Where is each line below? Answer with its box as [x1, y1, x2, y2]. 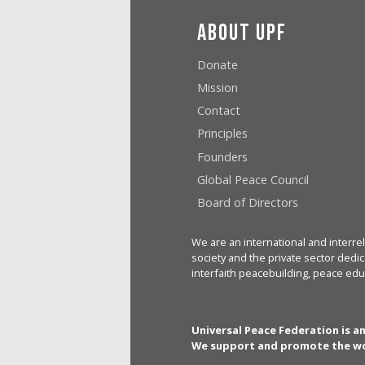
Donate [197, 56, 239, 73]
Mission [197, 79, 239, 95]
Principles [197, 125, 248, 142]
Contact [197, 103, 241, 119]
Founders [197, 148, 248, 165]
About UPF [197, 20, 288, 47]
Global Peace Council [197, 171, 310, 187]
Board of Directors [197, 194, 299, 210]
